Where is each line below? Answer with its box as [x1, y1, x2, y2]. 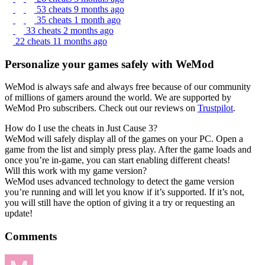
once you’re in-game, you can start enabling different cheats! [5, 155, 230, 166]
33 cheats [26, 25, 63, 35]
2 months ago [63, 25, 114, 35]
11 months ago [53, 35, 107, 46]
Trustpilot [198, 103, 233, 114]
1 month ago [74, 14, 121, 25]
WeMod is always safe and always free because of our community [5, 82, 251, 92]
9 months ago [74, 4, 124, 14]
